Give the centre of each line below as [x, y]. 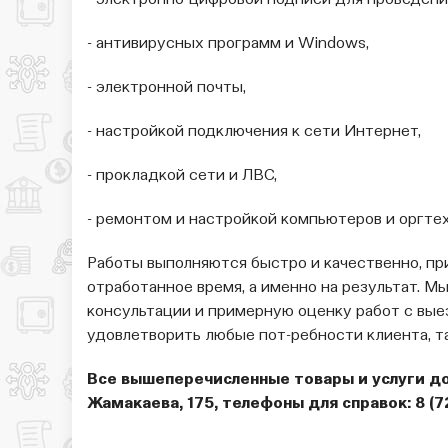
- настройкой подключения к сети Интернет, [254, 132]
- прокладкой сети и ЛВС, [182, 176]
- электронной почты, [166, 88]
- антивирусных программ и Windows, [228, 44]
